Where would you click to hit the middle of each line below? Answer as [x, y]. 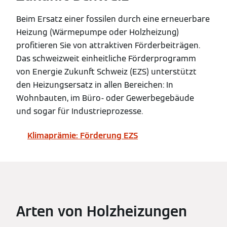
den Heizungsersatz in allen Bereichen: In [95, 85]
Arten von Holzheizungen [102, 211]
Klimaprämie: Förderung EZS [83, 135]
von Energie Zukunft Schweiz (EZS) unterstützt [106, 71]
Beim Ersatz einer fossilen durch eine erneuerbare [113, 19]
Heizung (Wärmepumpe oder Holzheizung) [98, 32]
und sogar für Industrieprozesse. [80, 111]
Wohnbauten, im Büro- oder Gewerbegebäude [105, 98]
